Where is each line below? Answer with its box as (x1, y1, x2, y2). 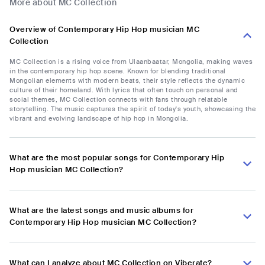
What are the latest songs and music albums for (9, 205, 193, 216)
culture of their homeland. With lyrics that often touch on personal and (9, 86, 238, 95)
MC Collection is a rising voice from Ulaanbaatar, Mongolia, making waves (9, 57, 253, 66)
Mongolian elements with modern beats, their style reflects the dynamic (9, 76, 245, 85)
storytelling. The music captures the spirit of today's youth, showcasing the (9, 105, 256, 114)
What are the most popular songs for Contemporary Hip (9, 153, 224, 163)
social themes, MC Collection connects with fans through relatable (9, 95, 228, 104)
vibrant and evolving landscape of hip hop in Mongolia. (9, 114, 188, 123)
